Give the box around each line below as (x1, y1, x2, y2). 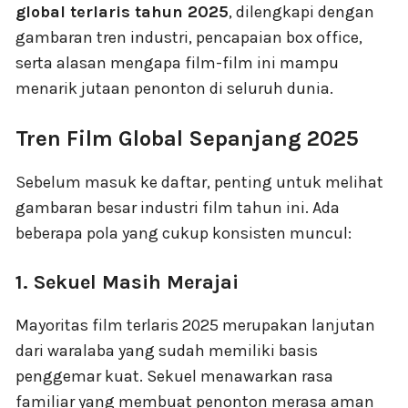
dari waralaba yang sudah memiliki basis (15, 341, 318, 362)
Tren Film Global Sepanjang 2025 (15, 126, 359, 152)
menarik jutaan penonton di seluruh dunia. (15, 78, 333, 99)
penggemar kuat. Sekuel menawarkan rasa (15, 366, 333, 387)
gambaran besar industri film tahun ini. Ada (15, 198, 340, 219)
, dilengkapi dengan (229, 2, 374, 23)
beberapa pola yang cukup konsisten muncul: (15, 223, 352, 244)
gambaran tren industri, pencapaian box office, (15, 27, 362, 48)
